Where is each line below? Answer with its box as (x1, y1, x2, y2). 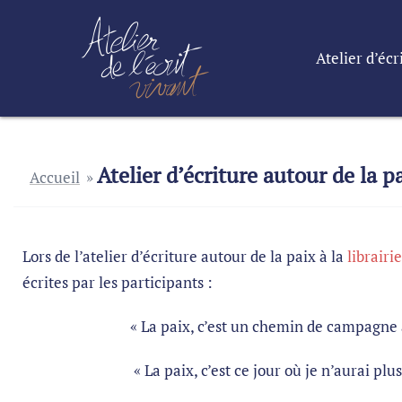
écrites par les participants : (22, 272, 213, 293)
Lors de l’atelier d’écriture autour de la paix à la (22, 246, 347, 267)
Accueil (30, 167, 80, 188)
